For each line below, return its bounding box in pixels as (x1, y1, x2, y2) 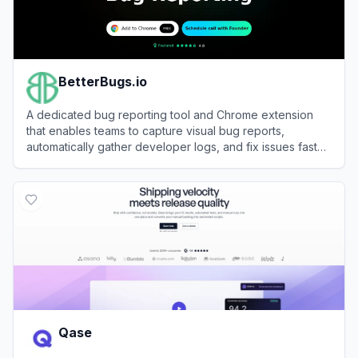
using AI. (26, 155, 70, 169)
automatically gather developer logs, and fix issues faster (26, 139, 328, 153)
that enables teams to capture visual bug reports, (26, 123, 284, 137)
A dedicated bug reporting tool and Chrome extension (26, 107, 313, 121)
